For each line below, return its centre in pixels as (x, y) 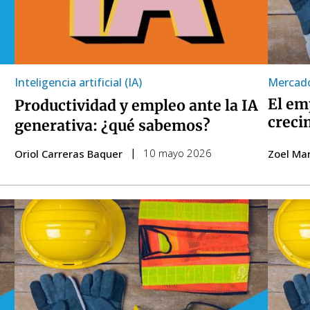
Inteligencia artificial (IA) (78, 83)
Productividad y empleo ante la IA (136, 106)
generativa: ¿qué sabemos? (112, 126)
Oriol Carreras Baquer (68, 154)
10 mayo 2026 (177, 153)
